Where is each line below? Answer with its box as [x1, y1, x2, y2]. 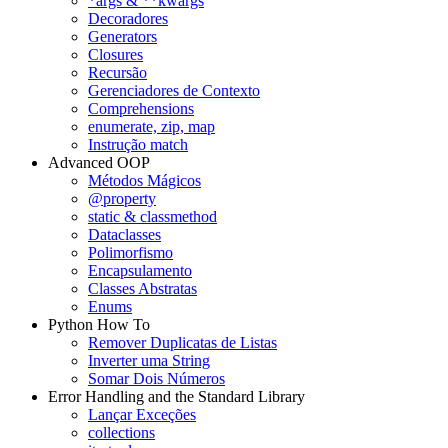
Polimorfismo [88, 244, 173, 261]
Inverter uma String [88, 352, 210, 369]
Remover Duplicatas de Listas [88, 334, 277, 351]
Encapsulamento [88, 262, 192, 279]
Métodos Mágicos [88, 172, 201, 189]
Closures [88, 46, 143, 63]
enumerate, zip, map [88, 118, 215, 135]
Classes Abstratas [88, 280, 197, 297]
